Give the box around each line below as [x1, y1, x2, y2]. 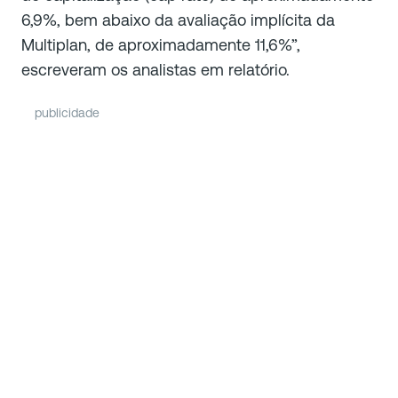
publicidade [35, 106, 99, 121]
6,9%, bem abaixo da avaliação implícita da [21, 11, 335, 30]
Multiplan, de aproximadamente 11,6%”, [21, 36, 300, 55]
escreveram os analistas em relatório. [21, 60, 290, 80]
